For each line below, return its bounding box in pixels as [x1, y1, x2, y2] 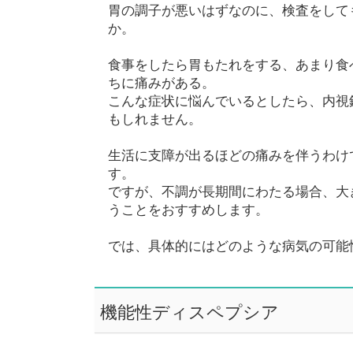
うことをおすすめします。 [107, 199, 269, 218]
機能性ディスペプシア [99, 298, 279, 323]
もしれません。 [107, 108, 202, 128]
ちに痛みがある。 [107, 72, 215, 91]
